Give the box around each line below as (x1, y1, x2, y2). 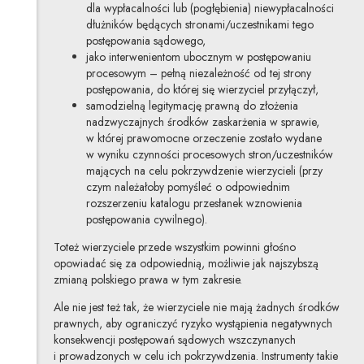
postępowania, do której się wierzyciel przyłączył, (85, 80, 318, 97)
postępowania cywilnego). (85, 210, 207, 227)
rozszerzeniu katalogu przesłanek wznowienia (85, 194, 302, 211)
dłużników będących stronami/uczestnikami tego (85, 15, 314, 32)
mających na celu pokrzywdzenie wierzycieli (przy (85, 162, 323, 179)
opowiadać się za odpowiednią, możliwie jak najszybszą (53, 254, 318, 271)
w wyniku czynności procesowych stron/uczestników (85, 145, 333, 162)
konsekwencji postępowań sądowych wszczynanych (53, 331, 296, 348)
